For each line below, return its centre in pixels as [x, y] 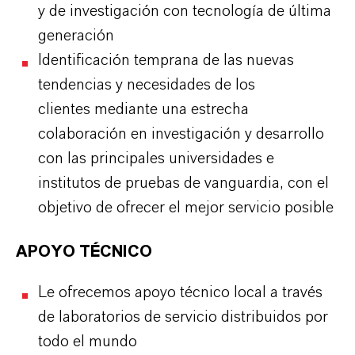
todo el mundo [88, 342]
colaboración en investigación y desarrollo [181, 134]
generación [76, 36]
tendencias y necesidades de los [147, 85]
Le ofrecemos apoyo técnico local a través [180, 292]
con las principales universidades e [156, 158]
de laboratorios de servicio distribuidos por [183, 317]
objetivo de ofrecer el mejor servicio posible [186, 208]
